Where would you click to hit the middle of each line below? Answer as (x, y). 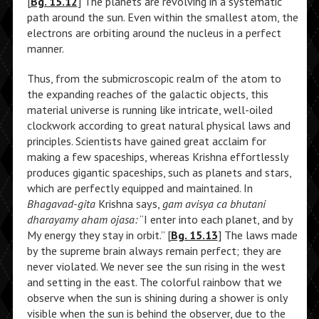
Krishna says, (130, 204)
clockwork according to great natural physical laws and (158, 125)
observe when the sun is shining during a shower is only (157, 298)
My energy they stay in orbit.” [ (99, 235)
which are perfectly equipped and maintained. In (140, 188)
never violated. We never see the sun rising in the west (156, 266)
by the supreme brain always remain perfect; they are (154, 251)
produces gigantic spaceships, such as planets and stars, (159, 172)
